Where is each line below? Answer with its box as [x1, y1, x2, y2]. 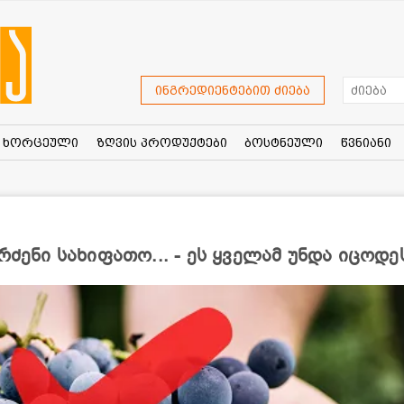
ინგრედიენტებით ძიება [155, 83, 310, 98]
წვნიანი [340, 134, 391, 150]
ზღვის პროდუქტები [96, 134, 227, 150]
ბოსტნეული [244, 134, 324, 150]
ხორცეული [2, 134, 78, 150]
